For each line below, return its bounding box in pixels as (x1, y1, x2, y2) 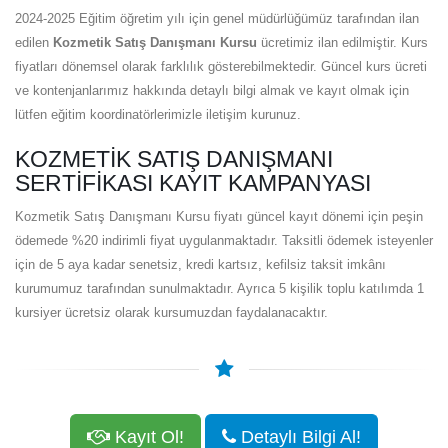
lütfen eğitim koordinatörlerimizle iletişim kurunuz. (15, 106, 301, 122)
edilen (15, 34, 53, 50)
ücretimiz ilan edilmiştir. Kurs (257, 34, 428, 50)
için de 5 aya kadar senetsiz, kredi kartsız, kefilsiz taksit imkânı (15, 256, 386, 272)
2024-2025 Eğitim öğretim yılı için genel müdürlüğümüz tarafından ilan (15, 10, 419, 26)
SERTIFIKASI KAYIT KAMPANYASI (15, 169, 371, 196)
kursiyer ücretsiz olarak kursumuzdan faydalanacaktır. (15, 304, 328, 320)
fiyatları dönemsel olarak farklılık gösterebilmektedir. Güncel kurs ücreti (15, 58, 427, 74)
